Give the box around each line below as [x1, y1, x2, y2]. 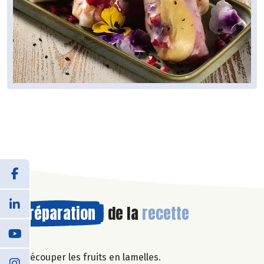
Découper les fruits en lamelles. [24, 251, 161, 263]
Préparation [21, 201, 95, 225]
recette [142, 201, 189, 225]
